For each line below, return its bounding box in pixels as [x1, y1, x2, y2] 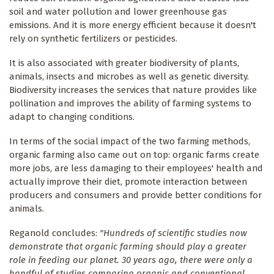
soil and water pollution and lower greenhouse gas [9, 6, 227, 18]
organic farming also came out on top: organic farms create [9, 149, 259, 161]
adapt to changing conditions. [9, 111, 135, 123]
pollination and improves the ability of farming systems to [9, 98, 251, 109]
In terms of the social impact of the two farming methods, [9, 136, 250, 147]
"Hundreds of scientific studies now [100, 228, 247, 239]
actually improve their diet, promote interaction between [9, 176, 247, 188]
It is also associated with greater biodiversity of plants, [9, 57, 239, 69]
